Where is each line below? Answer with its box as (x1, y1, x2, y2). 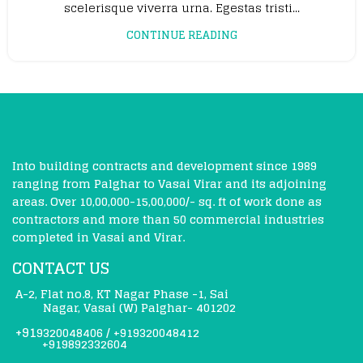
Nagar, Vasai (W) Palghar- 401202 (43, 297, 237, 318)
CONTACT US (12, 254, 109, 283)
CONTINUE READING (126, 26, 237, 45)
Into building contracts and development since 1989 (12, 156, 317, 177)
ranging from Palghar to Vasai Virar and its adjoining (12, 173, 327, 194)
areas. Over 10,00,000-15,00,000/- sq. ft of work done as (12, 191, 322, 212)
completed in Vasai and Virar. (12, 227, 185, 248)
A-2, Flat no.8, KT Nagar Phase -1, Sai (15, 283, 228, 304)
